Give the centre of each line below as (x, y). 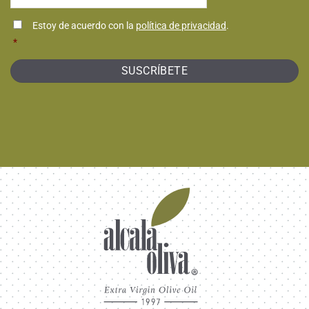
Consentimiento (49, 18)
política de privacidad (181, 26)
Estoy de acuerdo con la (84, 26)
